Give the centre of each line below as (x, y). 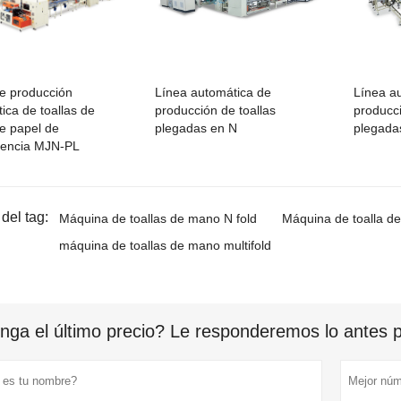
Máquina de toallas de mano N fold (158, 218)
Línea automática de (213, 92)
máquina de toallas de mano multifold (165, 245)
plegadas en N (196, 128)
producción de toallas (215, 110)
